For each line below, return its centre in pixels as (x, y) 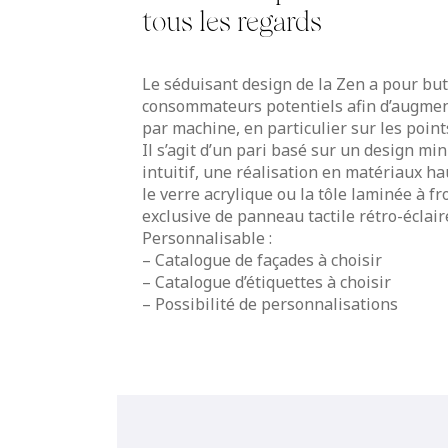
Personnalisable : (207, 237)
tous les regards (232, 21)
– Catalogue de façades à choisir (262, 259)
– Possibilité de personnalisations (270, 303)
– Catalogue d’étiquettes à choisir (266, 281)
